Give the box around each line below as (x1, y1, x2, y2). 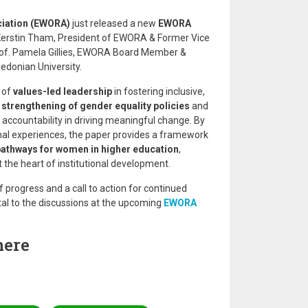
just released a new (71, 18, 158, 29)
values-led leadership (12, 86, 112, 97)
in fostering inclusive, (111, 86, 205, 97)
